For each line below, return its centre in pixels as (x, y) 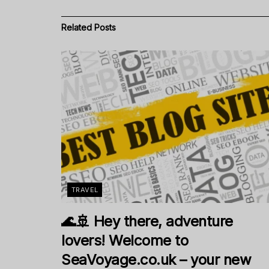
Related (77, 28)
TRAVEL (85, 190)
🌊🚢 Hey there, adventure (147, 222)
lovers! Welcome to (125, 241)
